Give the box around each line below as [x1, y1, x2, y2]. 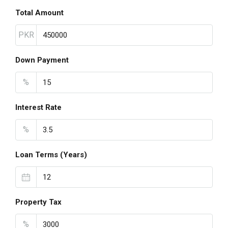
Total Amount [15, 8, 64, 17]
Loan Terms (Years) [15, 150, 87, 159]
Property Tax [15, 197, 62, 207]
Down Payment [15, 55, 69, 65]
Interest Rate [15, 103, 62, 112]
